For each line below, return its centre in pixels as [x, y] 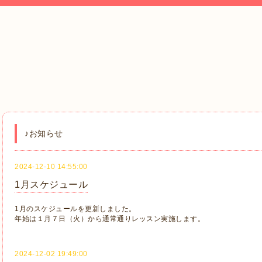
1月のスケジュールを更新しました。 [75, 209]
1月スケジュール [51, 185]
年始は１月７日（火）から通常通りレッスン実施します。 [110, 219]
